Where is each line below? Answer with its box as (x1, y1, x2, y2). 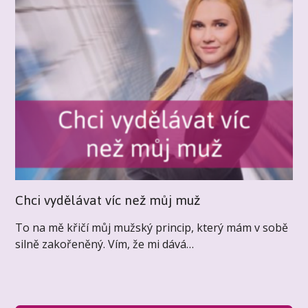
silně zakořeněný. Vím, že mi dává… (15, 236, 195, 252)
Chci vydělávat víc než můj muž (15, 187, 201, 213)
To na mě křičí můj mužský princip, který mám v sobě (15, 219, 289, 235)
